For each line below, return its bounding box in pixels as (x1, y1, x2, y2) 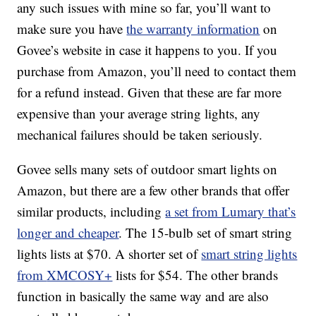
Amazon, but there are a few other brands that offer (17, 181, 290, 200)
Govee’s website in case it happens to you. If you (17, 41, 278, 59)
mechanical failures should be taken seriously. (17, 126, 263, 144)
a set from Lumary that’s (165, 202, 296, 221)
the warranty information (126, 20, 260, 38)
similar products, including (17, 202, 166, 221)
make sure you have (17, 20, 127, 38)
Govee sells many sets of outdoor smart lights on (17, 160, 278, 178)
